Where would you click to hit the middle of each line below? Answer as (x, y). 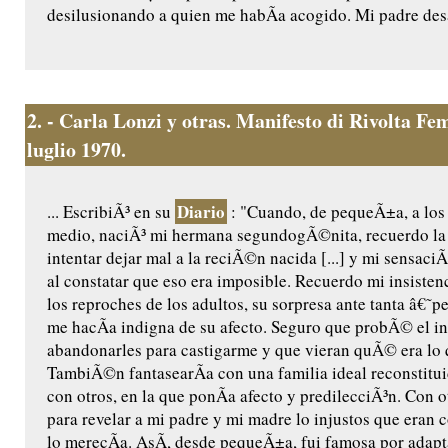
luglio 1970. (76, 150)
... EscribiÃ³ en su (111, 212)
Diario (201, 212)
